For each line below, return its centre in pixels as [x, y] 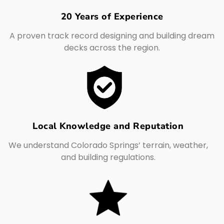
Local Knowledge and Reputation [108, 126]
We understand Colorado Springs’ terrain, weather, [108, 145]
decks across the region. [112, 48]
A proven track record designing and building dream [112, 36]
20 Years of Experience [112, 17]
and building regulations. [108, 157]
